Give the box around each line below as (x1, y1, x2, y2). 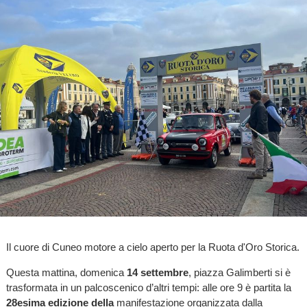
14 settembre (126, 266, 188, 278)
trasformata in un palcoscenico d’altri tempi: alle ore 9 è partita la (5, 281, 291, 293)
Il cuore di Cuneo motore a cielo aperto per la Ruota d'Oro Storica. (5, 241, 299, 253)
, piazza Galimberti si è (188, 266, 291, 278)
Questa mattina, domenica (5, 266, 127, 278)
